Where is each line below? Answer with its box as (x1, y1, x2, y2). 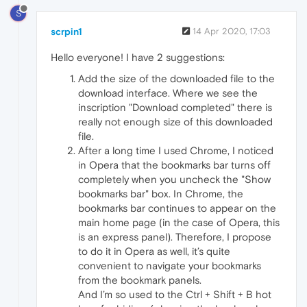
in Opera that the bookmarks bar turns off (78, 158, 271, 171)
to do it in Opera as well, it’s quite (78, 245, 230, 257)
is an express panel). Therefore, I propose (78, 230, 271, 243)
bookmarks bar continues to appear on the (78, 201, 276, 214)
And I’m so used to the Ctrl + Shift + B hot (78, 288, 271, 300)
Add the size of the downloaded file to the (78, 72, 275, 84)
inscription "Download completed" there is (78, 101, 272, 113)
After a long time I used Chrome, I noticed (78, 144, 273, 156)
